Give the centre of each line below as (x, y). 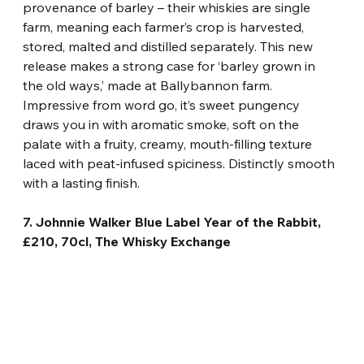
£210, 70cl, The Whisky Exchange (127, 241)
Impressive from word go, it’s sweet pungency (163, 104)
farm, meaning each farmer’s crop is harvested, (165, 26)
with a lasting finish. (82, 182)
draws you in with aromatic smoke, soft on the (163, 124)
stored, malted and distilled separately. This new (170, 46)
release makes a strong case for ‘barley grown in (171, 65)
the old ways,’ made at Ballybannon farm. (149, 85)
